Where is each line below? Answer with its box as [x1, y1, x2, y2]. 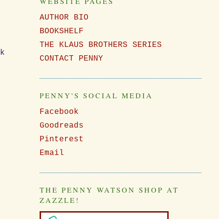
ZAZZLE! [39, 195, 80, 205]
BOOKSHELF [39, 27, 84, 36]
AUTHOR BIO [39, 13, 88, 22]
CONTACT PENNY [39, 54, 103, 63]
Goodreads [39, 121, 84, 131]
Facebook [39, 108, 79, 117]
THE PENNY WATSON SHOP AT [39, 185, 179, 195]
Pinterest [39, 135, 84, 144]
